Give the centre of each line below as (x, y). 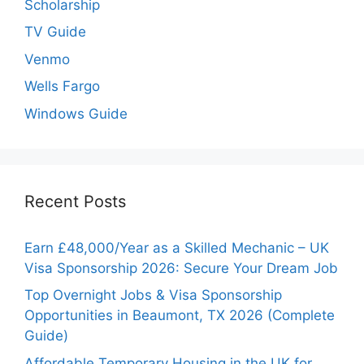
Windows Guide (76, 113)
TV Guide (55, 32)
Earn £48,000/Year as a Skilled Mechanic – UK (177, 247)
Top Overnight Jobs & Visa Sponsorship (153, 295)
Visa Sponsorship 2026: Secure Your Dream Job (181, 268)
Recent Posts (75, 201)
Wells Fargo (62, 87)
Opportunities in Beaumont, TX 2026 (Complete (180, 316)
